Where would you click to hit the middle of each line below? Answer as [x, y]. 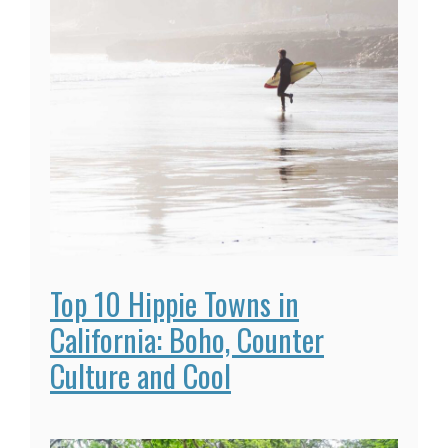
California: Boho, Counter [187, 339]
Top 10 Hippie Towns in [174, 303]
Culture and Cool [140, 375]
